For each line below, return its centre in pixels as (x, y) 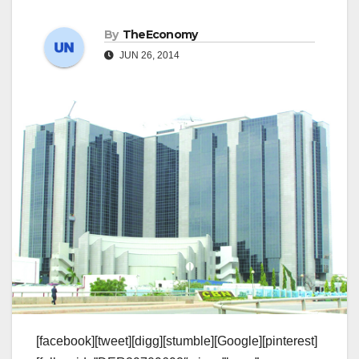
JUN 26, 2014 (148, 55)
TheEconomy (160, 34)
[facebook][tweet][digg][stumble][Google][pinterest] (177, 341)
